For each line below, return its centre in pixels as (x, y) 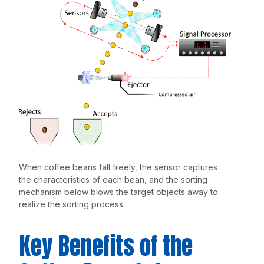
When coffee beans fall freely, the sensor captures (118, 167)
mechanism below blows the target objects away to (118, 192)
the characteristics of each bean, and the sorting (113, 180)
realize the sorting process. (72, 204)
